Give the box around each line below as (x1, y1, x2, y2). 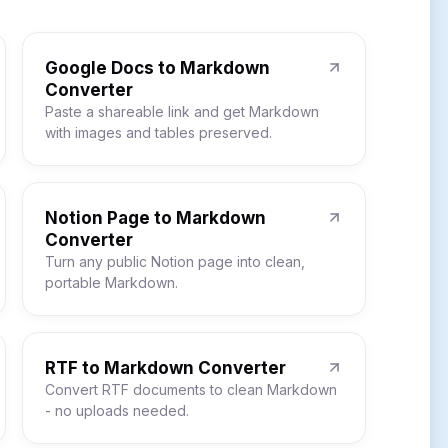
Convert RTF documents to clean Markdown (45, 381, 337, 398)
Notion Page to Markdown (45, 208, 266, 228)
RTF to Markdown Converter (45, 358, 286, 378)
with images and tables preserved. (45, 124, 272, 141)
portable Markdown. (45, 274, 178, 291)
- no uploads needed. (45, 402, 189, 419)
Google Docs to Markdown (45, 58, 270, 78)
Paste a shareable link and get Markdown (45, 103, 319, 120)
